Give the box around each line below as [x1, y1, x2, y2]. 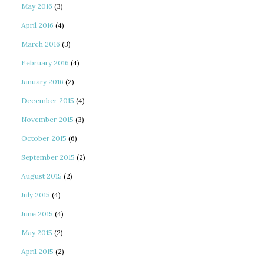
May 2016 [21, 2, 53, 11]
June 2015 [21, 209, 54, 218]
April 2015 [21, 247, 54, 256]
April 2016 [21, 21, 54, 29]
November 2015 [21, 115, 74, 124]
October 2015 [21, 134, 67, 143]
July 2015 [21, 190, 51, 199]
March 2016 [21, 39, 61, 48]
